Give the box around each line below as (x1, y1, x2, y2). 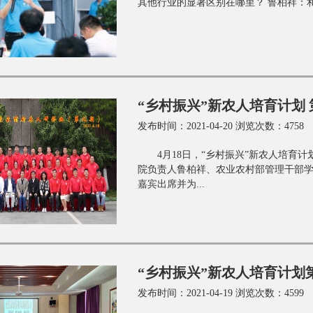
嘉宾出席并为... (138, 179, 205, 189)
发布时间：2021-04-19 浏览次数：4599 (138, 288, 304, 298)
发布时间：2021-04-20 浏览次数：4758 (138, 121, 304, 131)
